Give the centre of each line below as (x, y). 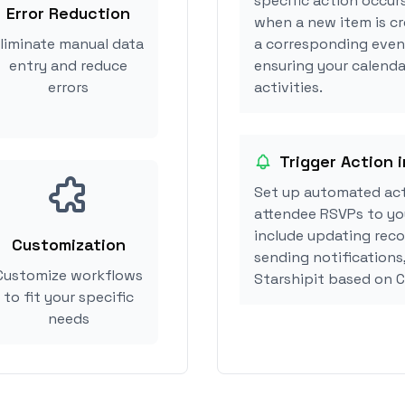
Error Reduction (68, 13)
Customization (68, 245)
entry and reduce (68, 66)
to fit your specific (68, 297)
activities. (288, 87)
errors (68, 87)
